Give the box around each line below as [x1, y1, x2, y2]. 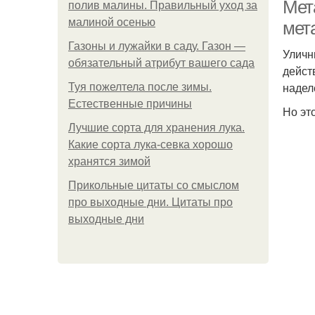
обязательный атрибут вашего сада [68, 57, 255, 69]
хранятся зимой [68, 155, 150, 167]
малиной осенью [68, 16, 155, 28]
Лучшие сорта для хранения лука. [68, 122, 245, 134]
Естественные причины [68, 98, 192, 110]
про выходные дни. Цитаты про [68, 196, 233, 208]
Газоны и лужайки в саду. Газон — [68, 40, 245, 52]
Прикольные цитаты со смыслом [68, 179, 239, 191]
